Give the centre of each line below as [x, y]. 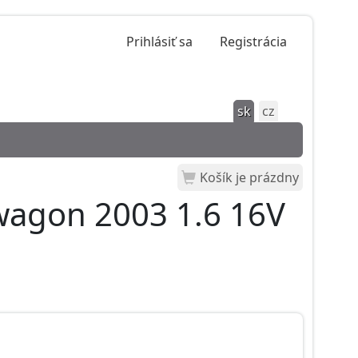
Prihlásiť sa [159, 42]
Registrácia [253, 42]
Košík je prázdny [249, 177]
